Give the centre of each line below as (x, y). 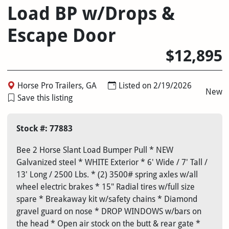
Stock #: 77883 (44, 129)
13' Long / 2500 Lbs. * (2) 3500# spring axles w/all (107, 175)
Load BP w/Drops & (91, 14)
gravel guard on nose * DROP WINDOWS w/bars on (109, 212)
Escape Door (61, 36)
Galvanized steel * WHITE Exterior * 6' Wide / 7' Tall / (112, 163)
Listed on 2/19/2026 (155, 86)
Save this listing (45, 98)
